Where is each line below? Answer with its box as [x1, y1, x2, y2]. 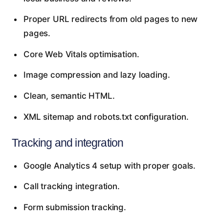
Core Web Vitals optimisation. [23, 49, 139, 59]
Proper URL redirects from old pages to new [23, 14, 198, 24]
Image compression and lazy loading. [23, 70, 170, 80]
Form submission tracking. [23, 202, 126, 212]
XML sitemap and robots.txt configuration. [23, 111, 189, 122]
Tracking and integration [12, 136, 124, 149]
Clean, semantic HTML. [23, 91, 115, 101]
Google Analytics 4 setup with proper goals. [23, 160, 196, 171]
